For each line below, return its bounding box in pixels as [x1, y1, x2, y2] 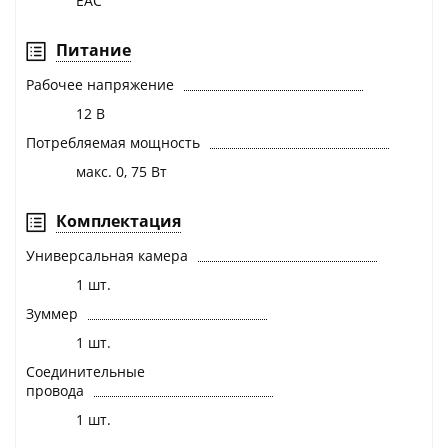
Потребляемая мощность [26, 133, 200, 153]
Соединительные [26, 362, 145, 382]
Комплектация [56, 210, 181, 233]
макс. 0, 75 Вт [76, 162, 167, 182]
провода [26, 381, 84, 401]
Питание [56, 39, 131, 62]
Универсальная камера [26, 246, 188, 266]
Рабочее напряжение [26, 75, 174, 95]
